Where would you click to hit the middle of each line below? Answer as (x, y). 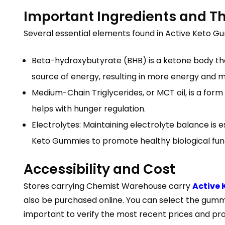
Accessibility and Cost (99, 169)
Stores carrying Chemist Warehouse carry (108, 186)
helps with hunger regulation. (89, 109)
